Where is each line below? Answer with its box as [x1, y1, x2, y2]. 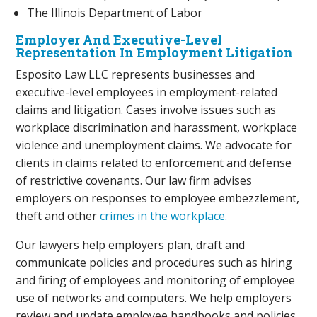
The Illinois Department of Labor [27, 5, 203, 21]
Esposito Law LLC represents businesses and [16, 67, 255, 82]
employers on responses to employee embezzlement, [16, 190, 300, 206]
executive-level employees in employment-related [16, 84, 278, 100]
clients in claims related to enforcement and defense [16, 155, 292, 171]
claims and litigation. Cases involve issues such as [16, 102, 277, 117]
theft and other [16, 208, 100, 224]
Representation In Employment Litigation [16, 44, 294, 61]
